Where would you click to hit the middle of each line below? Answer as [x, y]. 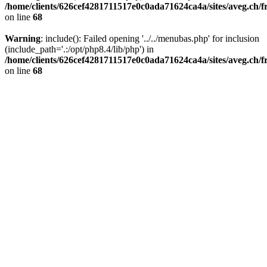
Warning [23, 38]
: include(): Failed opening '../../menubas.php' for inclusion [150, 38]
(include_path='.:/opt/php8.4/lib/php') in [79, 49]
